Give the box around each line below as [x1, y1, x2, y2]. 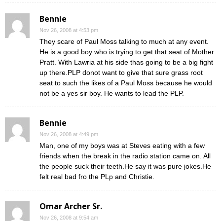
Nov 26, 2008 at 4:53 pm [39, 27, 98, 33]
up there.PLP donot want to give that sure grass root [39, 69, 203, 76]
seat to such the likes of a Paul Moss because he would [39, 79, 212, 87]
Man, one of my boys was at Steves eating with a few [39, 142, 205, 149]
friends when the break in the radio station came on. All [39, 152, 211, 160]
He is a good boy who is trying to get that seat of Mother [39, 48, 214, 56]
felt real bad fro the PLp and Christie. [39, 173, 154, 181]
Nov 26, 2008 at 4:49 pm [39, 131, 98, 137]
